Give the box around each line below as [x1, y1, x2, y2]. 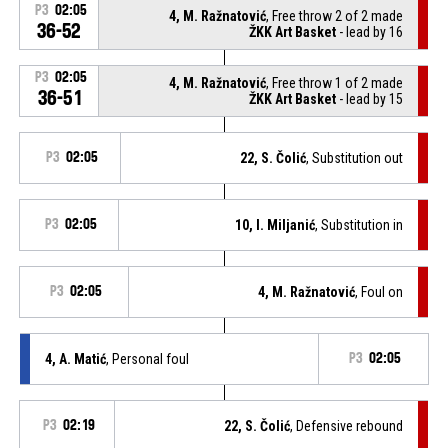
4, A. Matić [44, 350, 106, 367]
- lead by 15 [336, 90, 404, 107]
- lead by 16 [336, 23, 404, 40]
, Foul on [355, 283, 404, 300]
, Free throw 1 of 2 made [266, 74, 404, 91]
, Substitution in [315, 216, 404, 233]
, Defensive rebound [290, 417, 404, 434]
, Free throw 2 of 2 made [266, 7, 404, 24]
